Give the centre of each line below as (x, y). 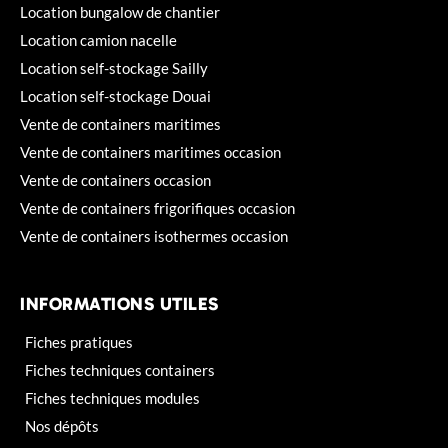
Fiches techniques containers (120, 369)
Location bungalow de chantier (120, 11)
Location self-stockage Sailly (114, 67)
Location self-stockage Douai (115, 95)
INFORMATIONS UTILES (119, 303)
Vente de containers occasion (115, 179)
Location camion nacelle (98, 39)
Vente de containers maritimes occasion (150, 151)
